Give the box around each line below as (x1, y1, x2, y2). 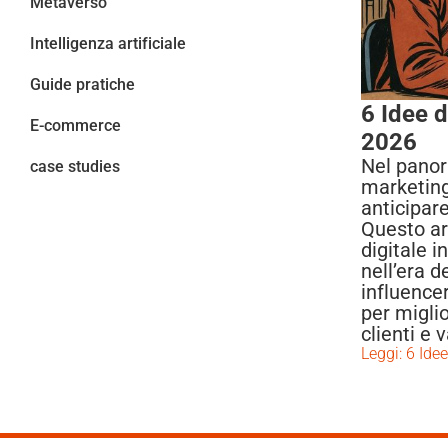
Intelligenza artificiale (30, 34, 186, 54)
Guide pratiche (30, 75, 135, 95)
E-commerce (30, 116, 121, 136)
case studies (30, 157, 120, 177)
